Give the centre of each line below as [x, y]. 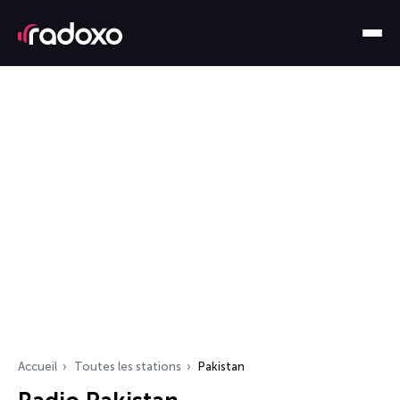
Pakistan [221, 367]
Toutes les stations [128, 367]
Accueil [37, 367]
